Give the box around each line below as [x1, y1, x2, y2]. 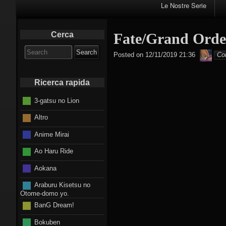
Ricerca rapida [34, 78, 90, 87]
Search [24, 46, 45, 53]
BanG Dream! [34, 201, 74, 209]
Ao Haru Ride [34, 147, 73, 155]
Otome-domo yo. [20, 189, 69, 197]
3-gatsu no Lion [34, 96, 79, 104]
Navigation [16, 7, 63, 18]
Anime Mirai [34, 130, 69, 138]
